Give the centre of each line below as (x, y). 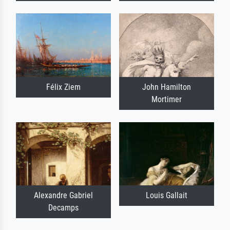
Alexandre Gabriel (63, 195)
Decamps (63, 207)
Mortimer (167, 99)
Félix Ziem (63, 87)
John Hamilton (167, 87)
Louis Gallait (167, 195)
